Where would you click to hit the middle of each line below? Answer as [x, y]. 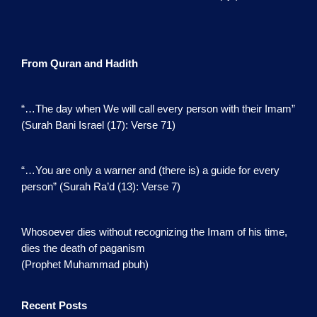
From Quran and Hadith [80, 64]
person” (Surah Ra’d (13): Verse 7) [101, 186]
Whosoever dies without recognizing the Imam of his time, [154, 232]
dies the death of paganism [83, 248]
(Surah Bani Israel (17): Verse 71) [98, 125]
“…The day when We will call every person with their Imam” [158, 109]
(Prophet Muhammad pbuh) [85, 264]
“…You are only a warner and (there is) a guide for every [150, 170]
